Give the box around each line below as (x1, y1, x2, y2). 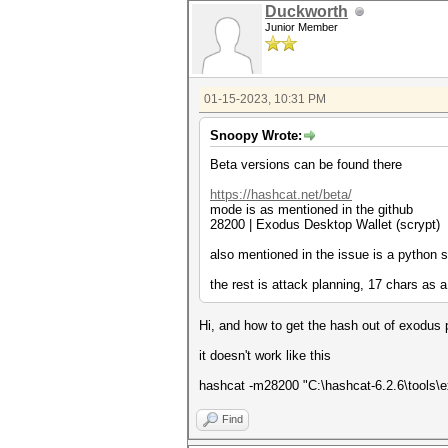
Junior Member (265, 21, 338, 33)
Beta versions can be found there (210, 157, 402, 172)
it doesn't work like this (199, 348, 331, 363)
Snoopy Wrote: (210, 128, 302, 143)
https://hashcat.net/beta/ (210, 187, 352, 202)
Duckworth (265, 3, 348, 20)
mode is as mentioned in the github (210, 202, 413, 217)
